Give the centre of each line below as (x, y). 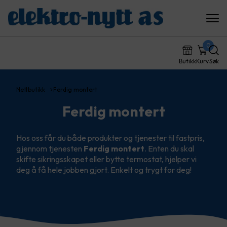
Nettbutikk (31, 89)
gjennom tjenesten (50, 148)
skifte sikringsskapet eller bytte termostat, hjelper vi (106, 159)
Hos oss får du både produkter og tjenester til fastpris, (110, 138)
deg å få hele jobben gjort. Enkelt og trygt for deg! (105, 170)
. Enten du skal (169, 148)
